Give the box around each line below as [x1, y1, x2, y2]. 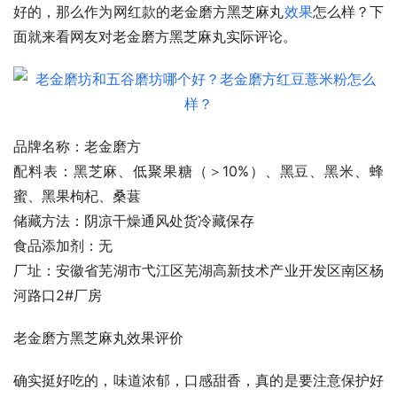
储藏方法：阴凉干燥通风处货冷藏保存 [13, 212, 254, 230]
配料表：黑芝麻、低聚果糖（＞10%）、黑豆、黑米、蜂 [13, 162, 384, 181]
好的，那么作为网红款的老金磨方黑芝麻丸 [13, 3, 284, 21]
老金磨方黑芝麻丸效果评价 [13, 329, 183, 347]
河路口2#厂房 [13, 286, 102, 305]
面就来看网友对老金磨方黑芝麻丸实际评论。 [13, 27, 297, 46]
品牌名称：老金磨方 [13, 137, 141, 156]
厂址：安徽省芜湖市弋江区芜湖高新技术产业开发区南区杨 [13, 261, 384, 280]
